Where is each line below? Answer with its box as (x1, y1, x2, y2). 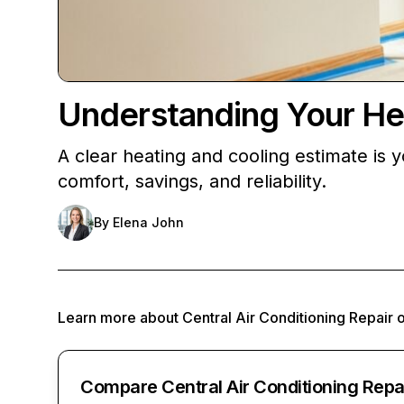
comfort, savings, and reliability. (58, 170, 326, 192)
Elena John (113, 215, 184, 230)
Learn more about (58, 308, 182, 326)
